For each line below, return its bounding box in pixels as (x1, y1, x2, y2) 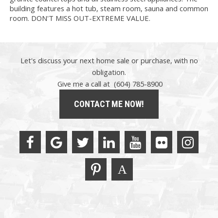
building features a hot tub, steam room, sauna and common (10, 3, 208, 13)
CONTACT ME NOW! (74, 99, 144, 109)
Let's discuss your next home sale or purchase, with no (20, 55, 198, 65)
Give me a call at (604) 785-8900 (55, 79, 163, 89)
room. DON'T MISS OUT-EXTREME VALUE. (10, 13, 150, 23)
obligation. (92, 67, 126, 77)
